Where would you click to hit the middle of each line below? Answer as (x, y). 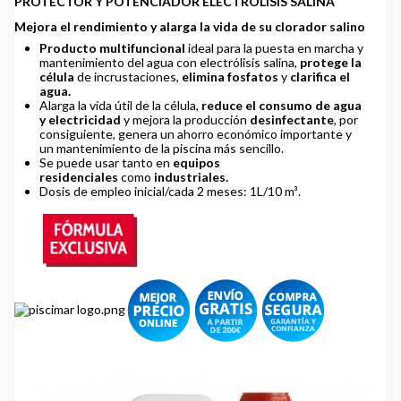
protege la (331, 62)
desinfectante (292, 119)
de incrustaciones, (128, 76)
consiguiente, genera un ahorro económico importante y (196, 133)
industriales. (190, 176)
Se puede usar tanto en (106, 162)
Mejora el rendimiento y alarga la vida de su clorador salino (190, 27)
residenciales (79, 176)
